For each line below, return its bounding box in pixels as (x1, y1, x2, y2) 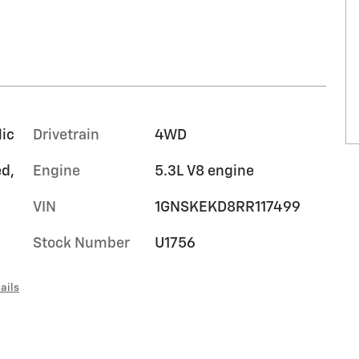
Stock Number (33, 236, 130, 252)
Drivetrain (33, 128, 99, 143)
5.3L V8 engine (154, 164, 254, 179)
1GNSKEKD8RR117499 (154, 200, 301, 216)
